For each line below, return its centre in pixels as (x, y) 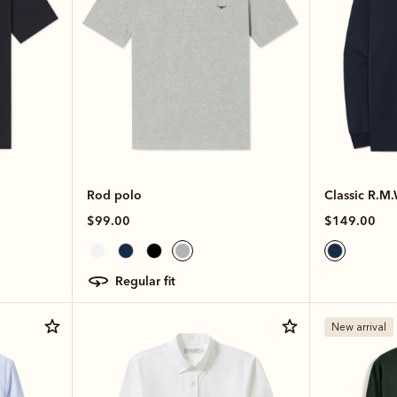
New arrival (358, 327)
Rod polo (114, 195)
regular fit (149, 280)
